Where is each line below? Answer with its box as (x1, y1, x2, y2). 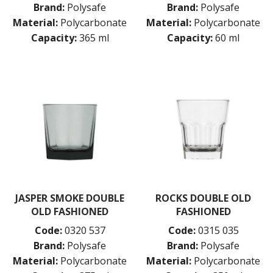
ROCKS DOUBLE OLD (155, 191, 251, 205)
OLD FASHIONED (31, 204, 108, 218)
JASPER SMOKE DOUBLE (15, 191, 124, 205)
